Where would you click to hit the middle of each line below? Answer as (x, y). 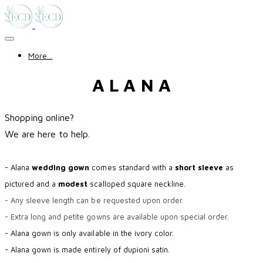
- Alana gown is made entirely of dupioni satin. (87, 249)
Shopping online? (40, 117)
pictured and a (32, 183)
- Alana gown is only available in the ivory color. (89, 233)
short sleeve (200, 167)
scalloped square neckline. (136, 183)
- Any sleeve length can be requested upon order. (94, 200)
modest (73, 183)
